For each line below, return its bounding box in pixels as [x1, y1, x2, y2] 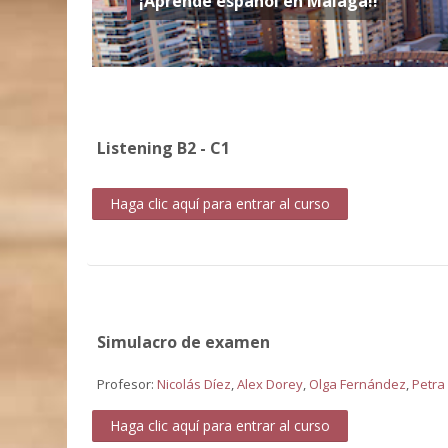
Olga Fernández [309, 374, 407, 393]
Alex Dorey [237, 374, 304, 393]
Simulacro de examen [97, 330, 271, 353]
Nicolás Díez [157, 374, 232, 393]
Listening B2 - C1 [97, 136, 231, 159]
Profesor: [97, 374, 158, 393]
